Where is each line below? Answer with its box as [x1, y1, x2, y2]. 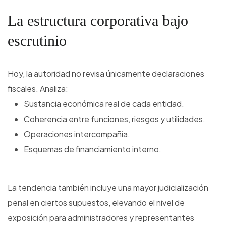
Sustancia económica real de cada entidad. [24, 98, 184, 109]
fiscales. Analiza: [8, 83, 68, 94]
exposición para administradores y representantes [8, 212, 194, 223]
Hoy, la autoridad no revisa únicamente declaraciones [8, 68, 204, 79]
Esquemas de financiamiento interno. [24, 144, 161, 155]
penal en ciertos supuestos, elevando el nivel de [8, 197, 185, 208]
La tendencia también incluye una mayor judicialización [8, 182, 208, 193]
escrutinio [8, 32, 67, 49]
